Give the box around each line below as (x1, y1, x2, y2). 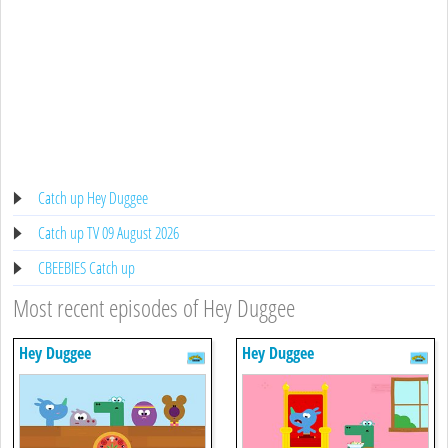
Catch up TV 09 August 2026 (38, 221, 179, 244)
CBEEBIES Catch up (38, 256, 135, 279)
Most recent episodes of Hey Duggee (13, 290, 295, 324)
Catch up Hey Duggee (38, 186, 148, 209)
